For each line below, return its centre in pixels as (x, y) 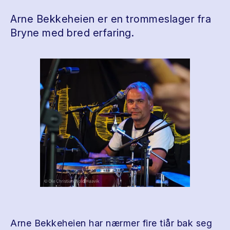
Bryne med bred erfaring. (72, 33)
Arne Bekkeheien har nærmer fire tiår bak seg (111, 223)
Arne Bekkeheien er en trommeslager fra (111, 19)
